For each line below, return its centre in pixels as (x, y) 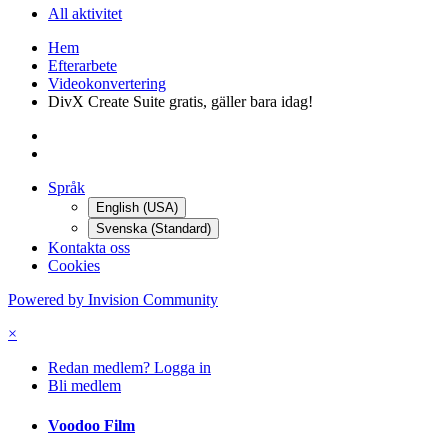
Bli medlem (84, 386)
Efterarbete (82, 66)
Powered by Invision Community (113, 300)
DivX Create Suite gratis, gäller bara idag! (180, 102)
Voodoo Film (91, 425)
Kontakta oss (89, 248)
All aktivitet (85, 14)
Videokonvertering (107, 84)
